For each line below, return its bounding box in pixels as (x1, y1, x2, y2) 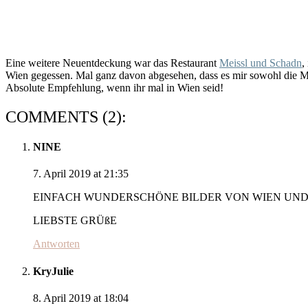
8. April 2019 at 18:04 (33, 291, 129, 304)
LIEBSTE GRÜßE (33, 214, 117, 227)
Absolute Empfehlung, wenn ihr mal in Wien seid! (5, 81, 223, 93)
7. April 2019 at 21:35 (33, 168, 129, 180)
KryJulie (33, 265, 74, 277)
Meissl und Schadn (219, 56, 302, 69)
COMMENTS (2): (5, 107, 126, 126)
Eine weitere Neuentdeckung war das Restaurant (5, 56, 219, 69)
